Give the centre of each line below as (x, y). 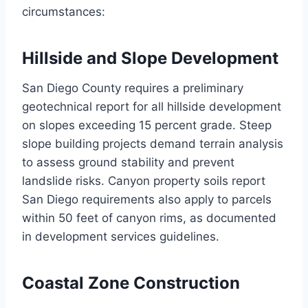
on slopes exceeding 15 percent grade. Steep (147, 125)
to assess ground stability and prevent (128, 163)
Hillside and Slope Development (150, 58)
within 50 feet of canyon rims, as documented (149, 218)
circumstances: (64, 12)
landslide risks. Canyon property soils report (144, 181)
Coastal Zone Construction (131, 283)
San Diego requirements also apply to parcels (147, 200)
